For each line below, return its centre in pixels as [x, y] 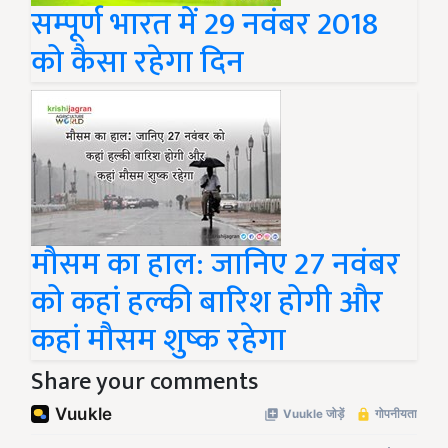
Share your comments [144, 382]
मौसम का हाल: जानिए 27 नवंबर [215, 264]
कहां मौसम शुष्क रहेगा [158, 340]
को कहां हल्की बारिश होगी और [207, 302]
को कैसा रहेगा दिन [137, 62]
